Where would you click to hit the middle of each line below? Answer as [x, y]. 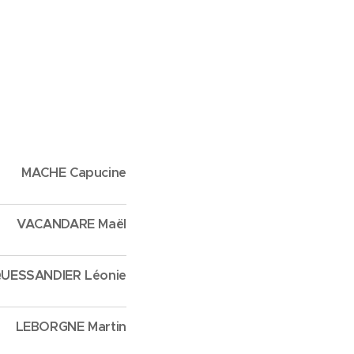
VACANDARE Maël [72, 224]
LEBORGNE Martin [71, 327]
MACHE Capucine [74, 173]
